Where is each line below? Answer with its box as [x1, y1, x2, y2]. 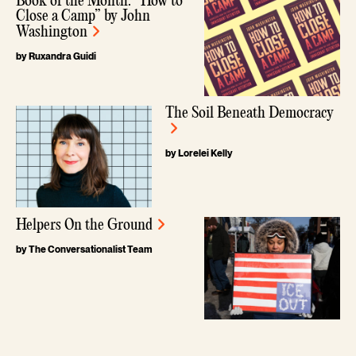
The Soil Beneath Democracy [164, 104, 334, 122]
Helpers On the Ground [16, 217, 153, 234]
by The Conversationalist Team [16, 244, 153, 256]
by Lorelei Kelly [164, 147, 233, 159]
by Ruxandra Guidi [16, 51, 96, 63]
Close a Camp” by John [16, 8, 150, 25]
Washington [16, 24, 87, 41]
